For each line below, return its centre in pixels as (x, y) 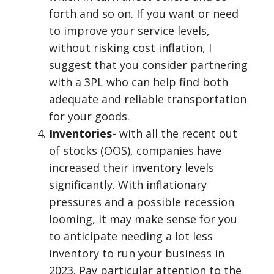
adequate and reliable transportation (148, 99)
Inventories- (84, 133)
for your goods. (89, 116)
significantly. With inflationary (128, 185)
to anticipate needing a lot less (131, 236)
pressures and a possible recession (142, 202)
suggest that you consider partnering (148, 65)
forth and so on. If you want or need (144, 13)
